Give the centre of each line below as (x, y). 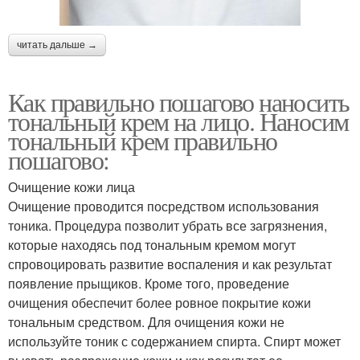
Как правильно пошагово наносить (179, 101)
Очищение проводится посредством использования (164, 206)
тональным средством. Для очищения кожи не (146, 321)
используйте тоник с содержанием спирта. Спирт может (174, 341)
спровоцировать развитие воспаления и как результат (170, 264)
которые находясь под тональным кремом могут (152, 244)
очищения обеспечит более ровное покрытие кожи (160, 302)
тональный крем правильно (143, 140)
